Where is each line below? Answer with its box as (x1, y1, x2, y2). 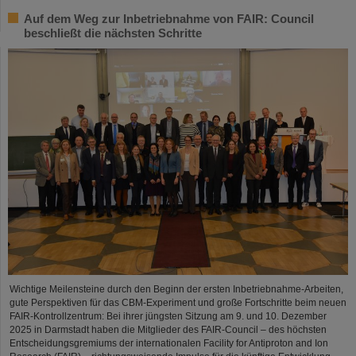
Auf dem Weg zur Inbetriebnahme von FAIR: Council (24, 11, 314, 25)
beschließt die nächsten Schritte (24, 25, 202, 40)
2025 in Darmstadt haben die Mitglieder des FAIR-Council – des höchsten (10, 324, 327, 336)
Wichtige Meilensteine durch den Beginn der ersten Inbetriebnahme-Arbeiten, (10, 284, 343, 296)
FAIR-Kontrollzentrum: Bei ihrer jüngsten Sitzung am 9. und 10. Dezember (10, 311, 327, 323)
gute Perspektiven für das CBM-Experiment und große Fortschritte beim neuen (10, 297, 346, 309)
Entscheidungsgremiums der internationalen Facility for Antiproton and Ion (10, 338, 328, 350)
